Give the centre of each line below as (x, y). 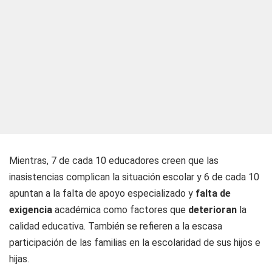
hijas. (19, 259)
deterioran (214, 210)
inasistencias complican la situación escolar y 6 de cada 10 (134, 177)
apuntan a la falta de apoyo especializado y (101, 193)
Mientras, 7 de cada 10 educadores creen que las (114, 161)
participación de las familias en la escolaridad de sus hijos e (135, 243)
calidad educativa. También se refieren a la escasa (116, 226)
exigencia (31, 210)
